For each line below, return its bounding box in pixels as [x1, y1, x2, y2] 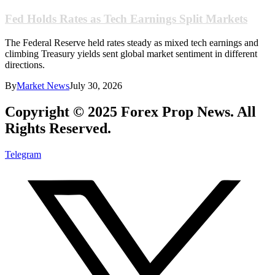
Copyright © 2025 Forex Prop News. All [5, 103, 256, 120]
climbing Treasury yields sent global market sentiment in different [5, 48, 257, 59]
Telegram [5, 149, 41, 160]
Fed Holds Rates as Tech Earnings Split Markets [5, 12, 247, 26]
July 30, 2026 [69, 80, 122, 91]
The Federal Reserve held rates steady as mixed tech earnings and [5, 37, 258, 48]
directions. [5, 59, 45, 70]
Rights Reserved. [5, 120, 111, 136]
